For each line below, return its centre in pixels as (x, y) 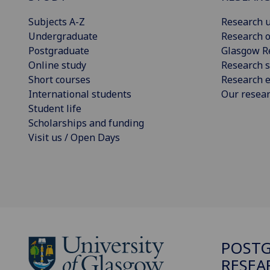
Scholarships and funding (86, 123)
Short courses (59, 80)
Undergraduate (63, 36)
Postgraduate (59, 51)
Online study (57, 65)
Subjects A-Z (57, 22)
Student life (55, 109)
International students (80, 94)
